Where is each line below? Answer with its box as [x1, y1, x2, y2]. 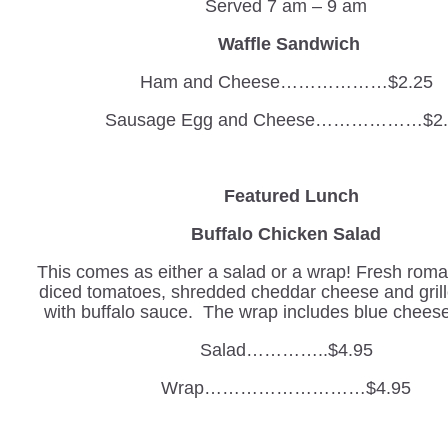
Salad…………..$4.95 [199, 340, 373, 360]
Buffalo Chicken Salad [191, 224, 382, 244]
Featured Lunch [213, 186, 359, 206]
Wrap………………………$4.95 [161, 378, 412, 398]
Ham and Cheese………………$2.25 [139, 72, 433, 92]
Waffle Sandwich [217, 34, 360, 54]
